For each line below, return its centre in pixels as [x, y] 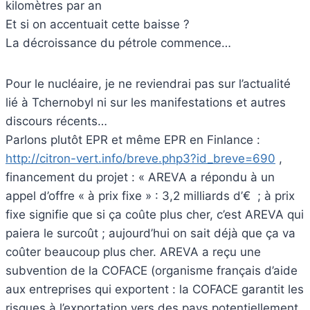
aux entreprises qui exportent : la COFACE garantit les [155, 289]
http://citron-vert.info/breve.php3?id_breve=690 [140, 158]
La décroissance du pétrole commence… [118, 43]
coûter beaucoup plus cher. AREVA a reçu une [133, 252]
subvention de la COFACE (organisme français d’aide [152, 270]
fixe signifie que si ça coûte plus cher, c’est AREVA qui [155, 214]
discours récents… [56, 121]
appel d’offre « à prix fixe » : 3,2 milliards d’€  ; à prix [150, 195]
